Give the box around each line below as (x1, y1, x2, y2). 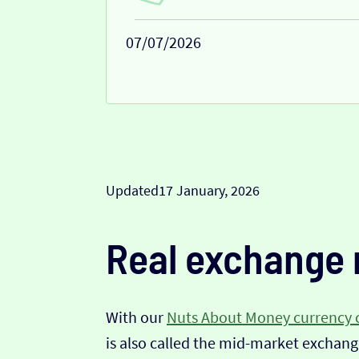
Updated (106, 181, 159, 200)
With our (106, 307, 167, 328)
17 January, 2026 (159, 181, 260, 200)
